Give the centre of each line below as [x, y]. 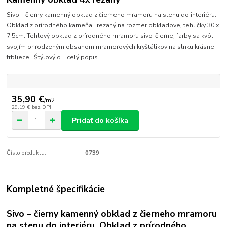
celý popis [83, 58]
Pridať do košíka [100, 120]
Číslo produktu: [27, 153]
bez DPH [43, 107]
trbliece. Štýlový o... [37, 58]
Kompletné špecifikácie [56, 189]
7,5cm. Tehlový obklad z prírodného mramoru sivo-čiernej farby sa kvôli [111, 36]
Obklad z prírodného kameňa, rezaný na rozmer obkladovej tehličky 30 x [113, 26]
